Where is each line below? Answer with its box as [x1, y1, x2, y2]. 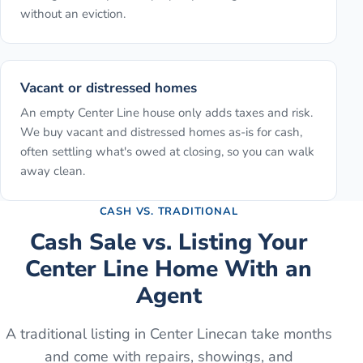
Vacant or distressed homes [20, 79, 197, 98]
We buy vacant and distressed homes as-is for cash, [20, 124, 302, 141]
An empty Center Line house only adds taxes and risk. [20, 105, 313, 122]
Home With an [148, 254, 312, 285]
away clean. [20, 163, 85, 180]
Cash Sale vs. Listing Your [29, 227, 308, 258]
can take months [224, 324, 332, 344]
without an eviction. [20, 6, 126, 23]
